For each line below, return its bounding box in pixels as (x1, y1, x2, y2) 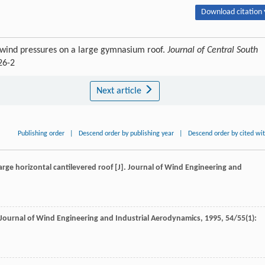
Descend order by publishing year (79, 130, 174, 138)
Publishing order (18, 130, 65, 138)
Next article (96, 86, 144, 96)
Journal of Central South (167, 46, 258, 56)
